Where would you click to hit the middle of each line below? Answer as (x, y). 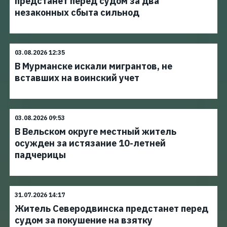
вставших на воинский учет (77, 78)
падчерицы (40, 155)
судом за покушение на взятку (84, 220)
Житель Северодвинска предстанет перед (111, 209)
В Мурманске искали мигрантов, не (93, 66)
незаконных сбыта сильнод (77, 12)
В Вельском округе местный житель (96, 131)
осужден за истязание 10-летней (90, 143)
